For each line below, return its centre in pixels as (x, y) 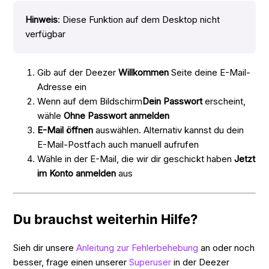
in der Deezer (201, 262)
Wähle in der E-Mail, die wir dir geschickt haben (136, 159)
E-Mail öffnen (65, 130)
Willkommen (144, 72)
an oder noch (227, 247)
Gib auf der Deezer (78, 72)
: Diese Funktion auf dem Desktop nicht (139, 19)
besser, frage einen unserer (71, 262)
